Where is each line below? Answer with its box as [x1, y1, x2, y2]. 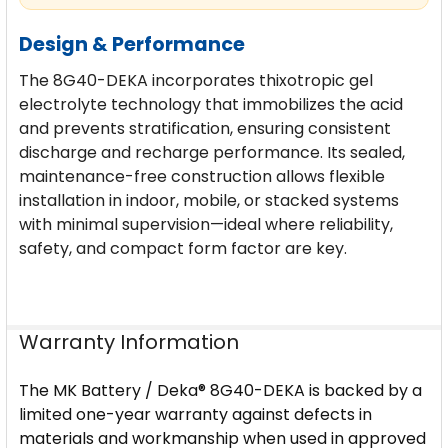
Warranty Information [19, 328, 239, 357]
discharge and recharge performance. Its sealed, [19, 141, 405, 165]
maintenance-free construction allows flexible [19, 165, 385, 189]
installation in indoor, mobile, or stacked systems [19, 189, 399, 213]
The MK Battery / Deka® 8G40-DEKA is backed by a [19, 379, 422, 403]
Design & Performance [19, 31, 245, 59]
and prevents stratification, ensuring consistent [19, 117, 391, 141]
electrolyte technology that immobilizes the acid [19, 93, 403, 117]
